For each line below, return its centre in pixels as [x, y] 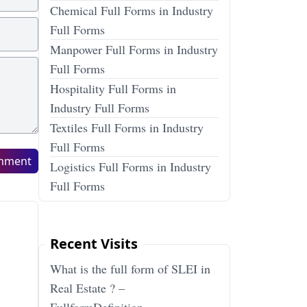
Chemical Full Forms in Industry [132, 10]
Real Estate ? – [87, 288]
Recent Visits [94, 244]
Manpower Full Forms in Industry [134, 49]
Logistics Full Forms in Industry [131, 167]
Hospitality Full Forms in [113, 88]
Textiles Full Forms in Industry [127, 127]
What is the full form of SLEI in [130, 269]
